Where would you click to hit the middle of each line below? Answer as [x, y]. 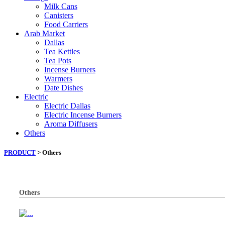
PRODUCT [20, 153]
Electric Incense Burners [83, 115]
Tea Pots [58, 61]
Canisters [59, 15]
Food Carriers [66, 24]
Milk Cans [61, 6]
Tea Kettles [62, 51]
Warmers [58, 79]
